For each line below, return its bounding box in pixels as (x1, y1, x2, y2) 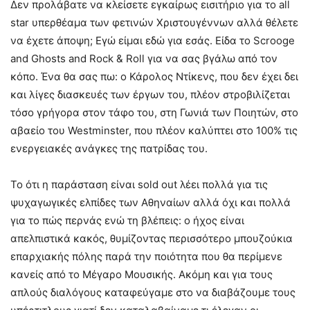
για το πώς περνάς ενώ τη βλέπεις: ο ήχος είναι (10, 213, 244, 227)
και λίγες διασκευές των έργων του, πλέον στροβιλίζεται (10, 87, 290, 101)
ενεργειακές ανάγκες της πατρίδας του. (10, 141, 208, 155)
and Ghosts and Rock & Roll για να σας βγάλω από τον (10, 51, 277, 65)
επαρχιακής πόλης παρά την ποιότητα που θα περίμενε (10, 249, 282, 263)
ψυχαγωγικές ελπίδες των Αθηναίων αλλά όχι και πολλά (10, 195, 291, 209)
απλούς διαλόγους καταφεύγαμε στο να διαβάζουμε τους (10, 285, 295, 299)
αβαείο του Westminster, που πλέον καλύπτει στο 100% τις (10, 123, 298, 137)
